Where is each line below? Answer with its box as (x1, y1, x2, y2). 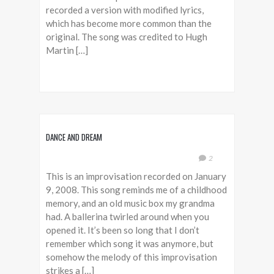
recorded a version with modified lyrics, (46, 4, 204, 15)
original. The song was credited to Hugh (46, 31, 207, 42)
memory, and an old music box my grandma (46, 198, 215, 209)
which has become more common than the (46, 18, 212, 29)
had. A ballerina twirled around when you (46, 211, 209, 222)
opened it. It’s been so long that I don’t (46, 224, 199, 235)
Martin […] (46, 45, 88, 56)
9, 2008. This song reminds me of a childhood (46, 184, 227, 195)
